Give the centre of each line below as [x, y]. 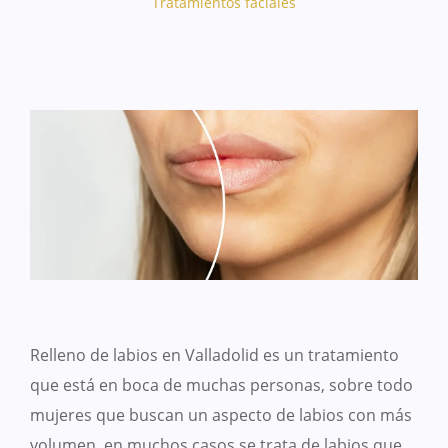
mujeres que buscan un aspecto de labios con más [221, 415]
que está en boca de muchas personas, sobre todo [221, 385]
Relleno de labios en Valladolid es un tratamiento [214, 355]
